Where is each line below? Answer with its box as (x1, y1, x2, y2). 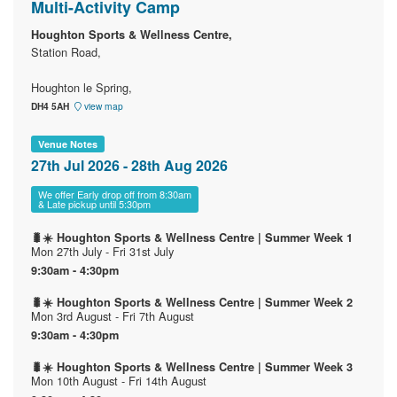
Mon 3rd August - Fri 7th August (31, 307, 194, 325)
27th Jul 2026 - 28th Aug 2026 (31, 155, 228, 176)
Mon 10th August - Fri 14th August (31, 372, 206, 390)
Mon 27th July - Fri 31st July (31, 243, 174, 261)
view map (82, 99, 123, 113)
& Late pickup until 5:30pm (38, 197, 151, 212)
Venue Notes (38, 137, 97, 152)
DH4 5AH (31, 99, 69, 113)
